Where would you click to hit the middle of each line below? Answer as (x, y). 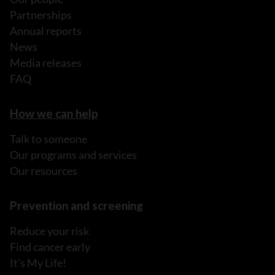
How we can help (54, 114)
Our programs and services (73, 155)
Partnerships (41, 15)
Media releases (46, 63)
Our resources (44, 171)
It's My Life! (38, 263)
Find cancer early (50, 247)
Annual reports (46, 31)
